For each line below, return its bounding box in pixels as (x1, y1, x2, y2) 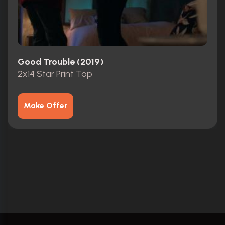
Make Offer (24, 101, 67, 111)
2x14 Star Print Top (18, 68, 92, 80)
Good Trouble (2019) (18, 56, 103, 67)
